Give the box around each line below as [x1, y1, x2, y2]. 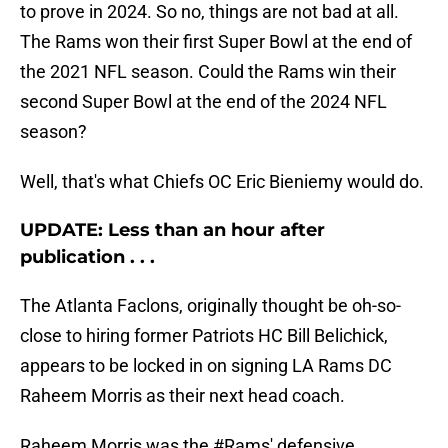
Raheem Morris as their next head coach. [20, 385, 345, 407]
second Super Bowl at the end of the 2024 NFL [20, 91, 387, 113]
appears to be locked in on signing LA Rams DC [20, 355, 392, 377]
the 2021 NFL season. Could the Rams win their [20, 61, 396, 83]
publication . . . [20, 246, 155, 269]
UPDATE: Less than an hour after [20, 219, 325, 242]
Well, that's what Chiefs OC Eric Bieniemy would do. [20, 171, 424, 193]
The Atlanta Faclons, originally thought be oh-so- [20, 295, 401, 317]
